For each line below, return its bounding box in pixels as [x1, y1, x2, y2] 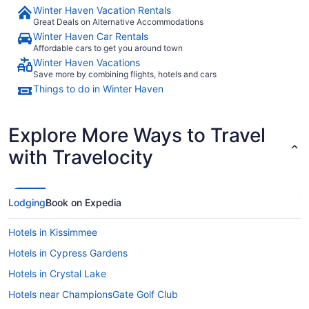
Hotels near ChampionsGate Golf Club [8, 288, 178, 300]
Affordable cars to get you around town [33, 42, 183, 53]
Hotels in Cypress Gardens [8, 246, 128, 259]
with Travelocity [8, 145, 153, 169]
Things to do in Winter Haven [33, 82, 163, 94]
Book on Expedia [46, 196, 121, 208]
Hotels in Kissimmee [8, 226, 97, 238]
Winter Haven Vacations [33, 56, 140, 68]
